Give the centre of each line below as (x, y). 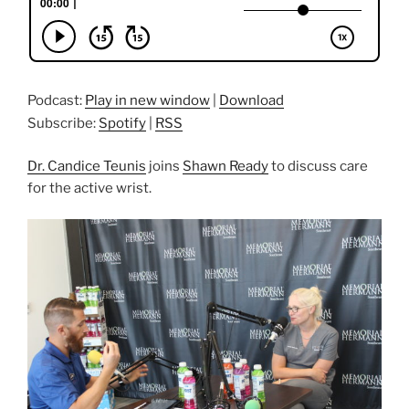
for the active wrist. (89, 188)
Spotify (122, 124)
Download (252, 101)
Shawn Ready (225, 166)
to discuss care (318, 166)
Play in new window (147, 101)
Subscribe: (63, 124)
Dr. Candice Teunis (87, 166)
